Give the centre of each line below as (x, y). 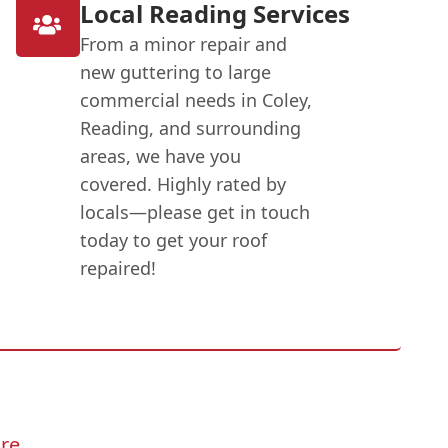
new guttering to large (175, 71)
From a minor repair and (183, 43)
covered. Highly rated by (182, 183)
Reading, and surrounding (190, 127)
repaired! (117, 267)
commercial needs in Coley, (195, 99)
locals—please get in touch (194, 211)
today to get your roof (173, 239)
